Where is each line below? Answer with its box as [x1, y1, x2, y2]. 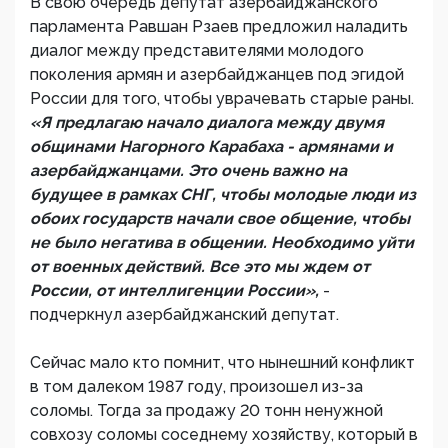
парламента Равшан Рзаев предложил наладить [30, 17, 408, 36]
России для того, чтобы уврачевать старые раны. [30, 89, 414, 108]
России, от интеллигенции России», [30, 281, 323, 300]
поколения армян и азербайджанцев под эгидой [30, 65, 404, 84]
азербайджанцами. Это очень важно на [30, 161, 347, 180]
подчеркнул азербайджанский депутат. [30, 305, 339, 324]
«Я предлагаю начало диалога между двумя [30, 113, 384, 132]
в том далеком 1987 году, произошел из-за [30, 377, 363, 396]
